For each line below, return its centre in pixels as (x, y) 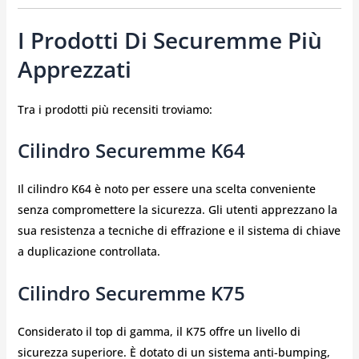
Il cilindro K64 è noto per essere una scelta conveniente (166, 189)
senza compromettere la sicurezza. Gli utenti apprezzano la (177, 210)
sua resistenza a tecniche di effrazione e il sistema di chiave (179, 231)
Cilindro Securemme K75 (131, 292)
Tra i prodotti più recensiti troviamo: (115, 109)
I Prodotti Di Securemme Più (169, 40)
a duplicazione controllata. (89, 252)
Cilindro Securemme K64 (131, 151)
